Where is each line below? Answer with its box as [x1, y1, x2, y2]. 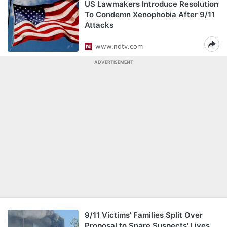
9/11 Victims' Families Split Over [85, 210, 203, 220]
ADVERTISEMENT [94, 59, 133, 65]
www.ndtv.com [95, 42, 143, 50]
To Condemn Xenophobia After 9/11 [85, 10, 215, 19]
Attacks [85, 20, 113, 30]
